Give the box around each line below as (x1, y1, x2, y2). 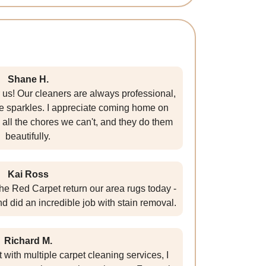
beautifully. (5, 131, 50, 142)
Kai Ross (7, 169, 49, 180)
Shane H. (7, 74, 49, 85)
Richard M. (4, 236, 52, 246)
